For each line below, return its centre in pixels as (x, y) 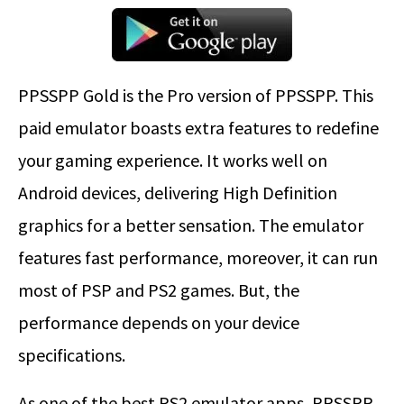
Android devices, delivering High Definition (178, 193)
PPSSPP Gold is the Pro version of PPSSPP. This (196, 96)
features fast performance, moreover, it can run (198, 258)
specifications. (72, 355)
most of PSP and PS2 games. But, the (159, 290)
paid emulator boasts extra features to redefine (198, 128)
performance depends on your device (159, 323)
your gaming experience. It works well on (173, 161)
